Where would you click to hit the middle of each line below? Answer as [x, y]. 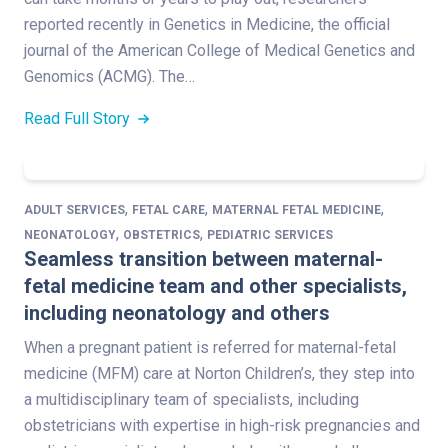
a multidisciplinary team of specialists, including [191, 399]
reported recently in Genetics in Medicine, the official [207, 24]
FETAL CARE [168, 209]
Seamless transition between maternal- [203, 258]
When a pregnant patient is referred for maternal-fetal [210, 347]
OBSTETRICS [161, 234]
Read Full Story [79, 118]
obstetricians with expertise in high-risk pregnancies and [222, 425]
